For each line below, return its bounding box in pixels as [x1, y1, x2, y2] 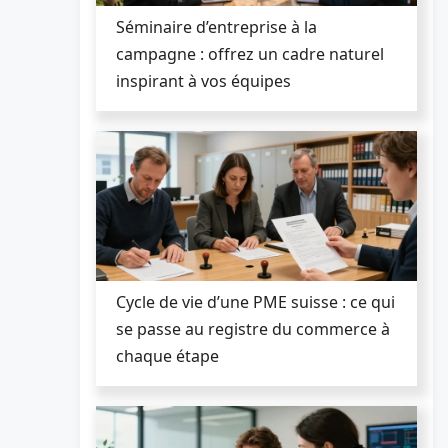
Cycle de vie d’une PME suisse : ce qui [116, 290, 395, 313]
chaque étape [116, 344, 219, 367]
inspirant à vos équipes [116, 69, 291, 92]
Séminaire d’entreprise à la [116, 15, 317, 38]
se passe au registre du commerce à [116, 317, 390, 340]
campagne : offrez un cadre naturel [116, 42, 384, 65]
